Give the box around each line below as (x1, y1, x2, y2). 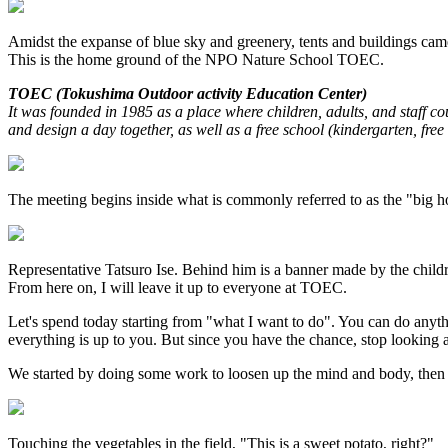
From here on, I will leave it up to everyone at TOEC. (8, 278, 347, 296)
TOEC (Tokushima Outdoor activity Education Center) (8, 84, 367, 102)
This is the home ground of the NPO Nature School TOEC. (8, 50, 384, 68)
